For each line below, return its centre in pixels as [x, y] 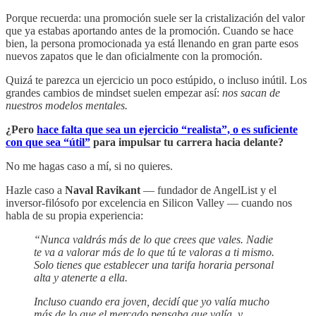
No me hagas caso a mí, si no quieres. [89, 166]
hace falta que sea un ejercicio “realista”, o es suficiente [167, 130]
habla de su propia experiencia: [74, 216]
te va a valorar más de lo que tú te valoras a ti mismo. [154, 253]
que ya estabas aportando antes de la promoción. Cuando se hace [150, 31]
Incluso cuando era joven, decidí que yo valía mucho [152, 302]
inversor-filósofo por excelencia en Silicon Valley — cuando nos [149, 203]
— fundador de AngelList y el [208, 190]
